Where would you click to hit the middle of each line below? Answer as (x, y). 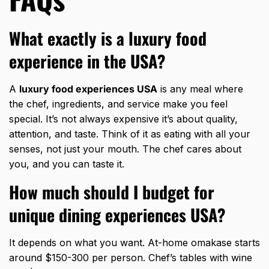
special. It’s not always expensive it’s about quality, (123, 119)
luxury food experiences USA (88, 89)
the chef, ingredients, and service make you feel (118, 104)
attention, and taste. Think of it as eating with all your (130, 134)
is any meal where (200, 89)
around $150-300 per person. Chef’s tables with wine (131, 258)
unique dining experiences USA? (117, 215)
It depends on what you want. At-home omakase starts (134, 243)
